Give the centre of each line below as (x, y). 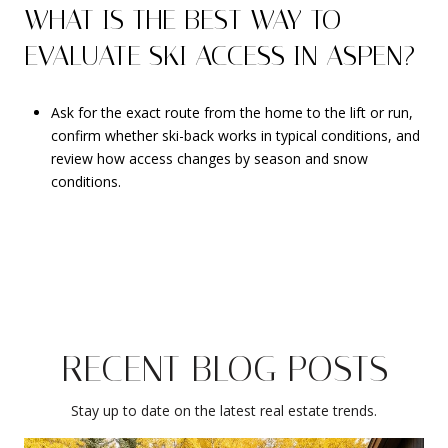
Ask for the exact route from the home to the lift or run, (231, 113)
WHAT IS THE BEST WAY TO (182, 20)
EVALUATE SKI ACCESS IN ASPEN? (219, 56)
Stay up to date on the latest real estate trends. (224, 410)
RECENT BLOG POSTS (224, 368)
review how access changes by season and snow (209, 159)
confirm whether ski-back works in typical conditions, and (235, 136)
